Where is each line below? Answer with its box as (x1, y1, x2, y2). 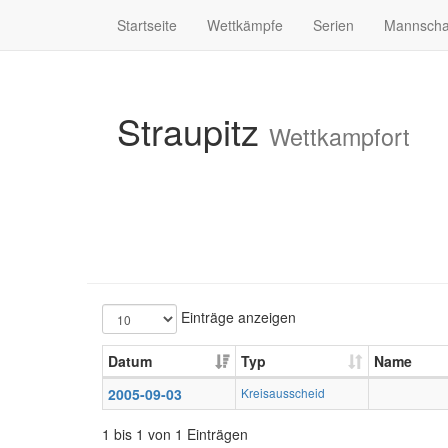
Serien (313, 15, 354, 35)
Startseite (117, 15, 177, 35)
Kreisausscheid (241, 384, 325, 401)
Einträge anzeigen (177, 306, 296, 327)
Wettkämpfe (207, 15, 283, 35)
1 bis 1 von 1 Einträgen (102, 424, 248, 444)
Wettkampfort (269, 119, 410, 153)
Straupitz (117, 105, 269, 156)
